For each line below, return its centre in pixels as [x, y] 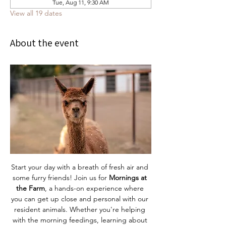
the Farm [30, 188]
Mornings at [129, 178]
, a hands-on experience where [95, 188]
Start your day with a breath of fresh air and [81, 167]
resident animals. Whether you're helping [81, 210]
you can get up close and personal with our [81, 199]
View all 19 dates [36, 13]
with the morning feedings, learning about [81, 220]
